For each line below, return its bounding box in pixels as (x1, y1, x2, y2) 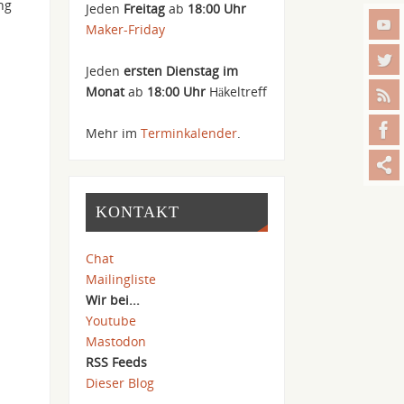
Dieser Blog (86, 373, 155, 391)
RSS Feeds (86, 353, 148, 371)
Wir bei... (86, 290, 141, 308)
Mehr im (86, 124, 142, 142)
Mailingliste (86, 270, 157, 288)
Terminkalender (141, 124, 238, 142)
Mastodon (86, 332, 147, 350)
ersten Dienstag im (124, 61, 239, 79)
